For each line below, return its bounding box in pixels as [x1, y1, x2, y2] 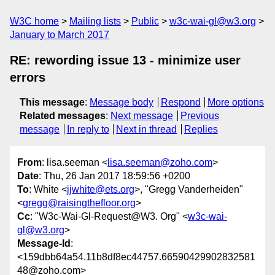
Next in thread [116, 124, 177, 134]
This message [20, 97, 85, 107]
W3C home [10, 16, 59, 26]
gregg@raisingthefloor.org [23, 198, 136, 209]
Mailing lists [69, 16, 121, 26]
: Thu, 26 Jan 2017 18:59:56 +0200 [39, 171, 190, 182]
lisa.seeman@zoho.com [107, 157, 212, 168]
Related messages [20, 110, 106, 121]
